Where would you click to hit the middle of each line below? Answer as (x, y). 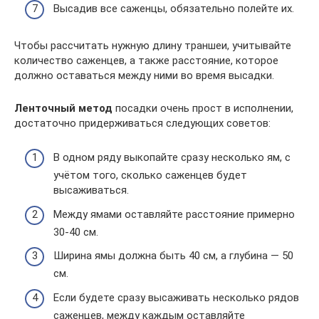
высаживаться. (91, 190)
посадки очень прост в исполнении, (203, 108)
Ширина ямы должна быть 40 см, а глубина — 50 (173, 256)
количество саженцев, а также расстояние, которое (146, 60)
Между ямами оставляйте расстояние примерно (174, 214)
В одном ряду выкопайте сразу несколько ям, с (172, 157)
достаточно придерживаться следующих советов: (142, 123)
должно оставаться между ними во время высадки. (144, 75)
